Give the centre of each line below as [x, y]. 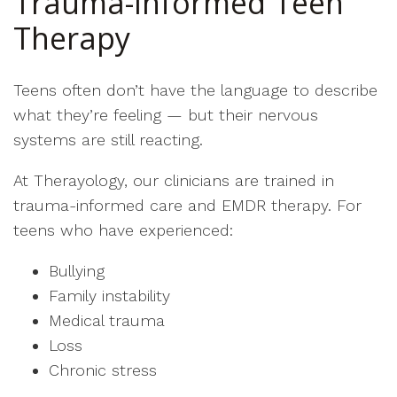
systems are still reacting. [108, 140]
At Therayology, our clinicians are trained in [174, 180]
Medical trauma [107, 320]
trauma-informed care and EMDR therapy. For [187, 205]
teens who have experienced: [123, 230]
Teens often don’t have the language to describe [195, 90]
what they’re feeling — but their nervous [166, 115]
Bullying [77, 271]
